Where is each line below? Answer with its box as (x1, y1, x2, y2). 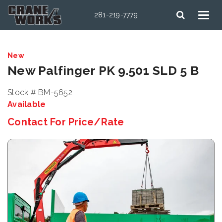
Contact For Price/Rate (7, 116, 124, 128)
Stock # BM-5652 (7, 88, 72, 97)
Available (7, 100, 46, 109)
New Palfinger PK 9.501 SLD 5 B (7, 63, 199, 78)
